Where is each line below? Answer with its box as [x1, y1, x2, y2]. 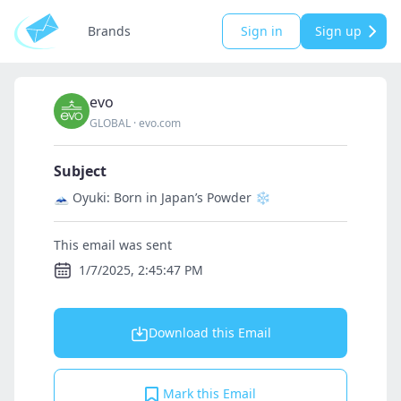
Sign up [315, 22, 362, 39]
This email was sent [54, 236, 172, 253]
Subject [54, 161, 107, 181]
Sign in [240, 22, 283, 39]
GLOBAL [90, 115, 131, 131]
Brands [88, 22, 131, 39]
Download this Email [148, 324, 271, 341]
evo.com [139, 115, 181, 131]
